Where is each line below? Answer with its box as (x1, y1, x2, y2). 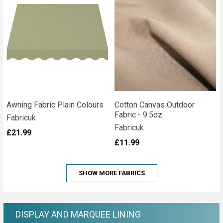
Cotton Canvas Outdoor (114, 100, 195, 110)
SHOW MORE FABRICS (78, 169, 145, 177)
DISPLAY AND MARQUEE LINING (15, 209, 141, 220)
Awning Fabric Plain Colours (6, 100, 104, 110)
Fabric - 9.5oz (114, 110, 162, 119)
